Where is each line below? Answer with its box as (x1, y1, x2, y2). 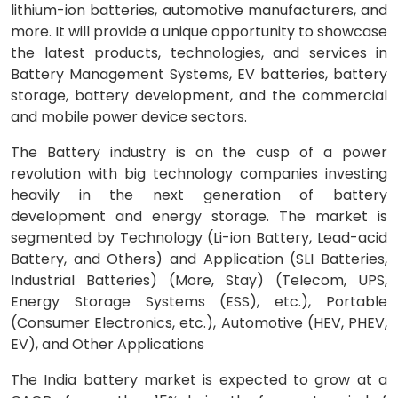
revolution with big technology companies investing (11, 163, 387, 185)
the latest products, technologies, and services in (11, 43, 387, 64)
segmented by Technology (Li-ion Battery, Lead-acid (11, 227, 387, 249)
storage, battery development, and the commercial (11, 85, 387, 107)
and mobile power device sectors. (11, 107, 247, 128)
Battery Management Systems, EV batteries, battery (11, 64, 387, 85)
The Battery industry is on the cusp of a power (11, 142, 387, 163)
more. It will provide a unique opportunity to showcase (11, 21, 387, 43)
